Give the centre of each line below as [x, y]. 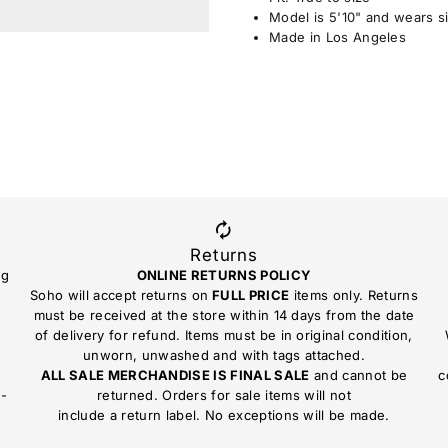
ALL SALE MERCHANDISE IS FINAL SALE [175, 374]
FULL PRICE [249, 294]
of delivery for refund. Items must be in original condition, [224, 334]
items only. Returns [353, 294]
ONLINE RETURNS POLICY [224, 274]
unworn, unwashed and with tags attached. [223, 354]
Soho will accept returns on [119, 294]
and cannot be [358, 374]
